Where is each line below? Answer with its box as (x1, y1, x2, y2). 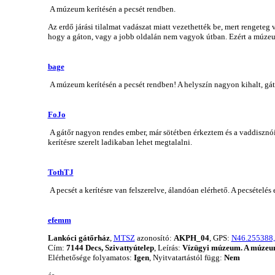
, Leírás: (153, 242, 182, 252)
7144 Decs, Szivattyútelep (66, 242, 154, 252)
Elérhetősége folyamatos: (47, 252, 134, 262)
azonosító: (134, 233, 174, 242)
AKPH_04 (173, 233, 209, 242)
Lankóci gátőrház (47, 233, 110, 242)
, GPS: (209, 233, 231, 242)
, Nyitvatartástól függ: (149, 252, 224, 262)
